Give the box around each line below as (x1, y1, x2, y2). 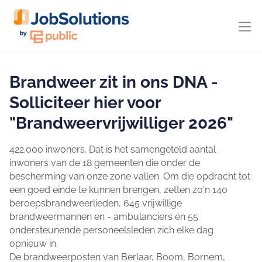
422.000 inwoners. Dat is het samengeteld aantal (9, 144, 216, 155)
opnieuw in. (9, 238, 58, 249)
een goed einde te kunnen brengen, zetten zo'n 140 (9, 184, 227, 195)
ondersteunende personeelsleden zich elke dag (9, 225, 213, 236)
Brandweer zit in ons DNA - (9, 73, 218, 92)
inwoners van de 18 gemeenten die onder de (9, 157, 200, 168)
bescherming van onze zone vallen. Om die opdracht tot (9, 171, 250, 182)
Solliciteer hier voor (9, 93, 161, 112)
